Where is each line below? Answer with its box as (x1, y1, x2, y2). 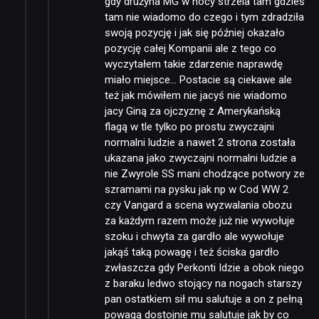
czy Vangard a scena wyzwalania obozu (105, 198, 292, 211)
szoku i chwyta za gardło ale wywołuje (105, 229, 284, 243)
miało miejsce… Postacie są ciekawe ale (105, 73, 292, 86)
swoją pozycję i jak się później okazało (105, 26, 285, 39)
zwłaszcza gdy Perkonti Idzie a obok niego (105, 261, 304, 274)
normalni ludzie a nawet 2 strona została (105, 135, 296, 149)
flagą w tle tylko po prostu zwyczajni (105, 120, 274, 133)
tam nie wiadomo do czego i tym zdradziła (105, 10, 304, 23)
